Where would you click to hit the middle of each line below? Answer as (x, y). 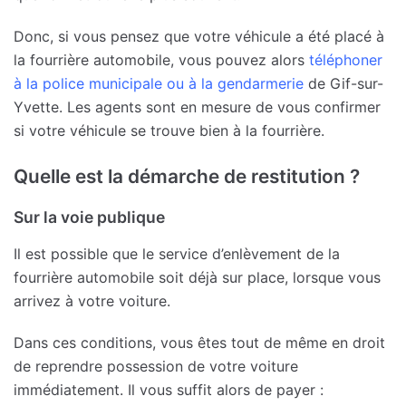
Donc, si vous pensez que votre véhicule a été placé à (199, 37)
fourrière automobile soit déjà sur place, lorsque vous (197, 277)
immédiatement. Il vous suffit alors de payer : (169, 389)
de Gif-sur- (343, 84)
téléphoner (343, 60)
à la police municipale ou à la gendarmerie (159, 84)
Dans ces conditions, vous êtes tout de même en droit (199, 342)
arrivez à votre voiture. (92, 300)
